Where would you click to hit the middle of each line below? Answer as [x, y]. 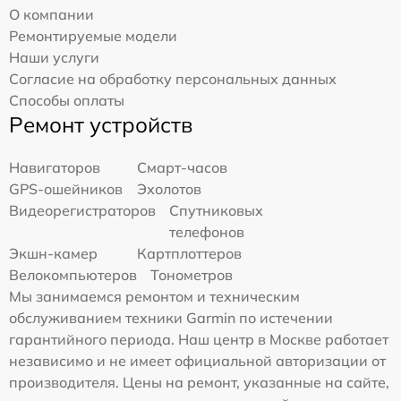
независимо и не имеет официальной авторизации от [197, 361]
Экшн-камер [53, 254]
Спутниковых [216, 211]
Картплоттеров [190, 254]
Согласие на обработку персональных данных [173, 79]
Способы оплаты [67, 101]
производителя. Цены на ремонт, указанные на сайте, [199, 383]
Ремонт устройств [101, 125]
